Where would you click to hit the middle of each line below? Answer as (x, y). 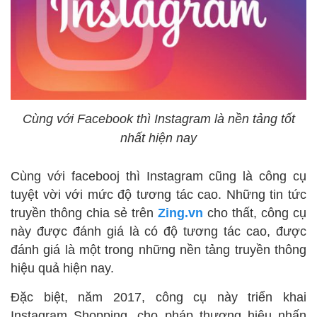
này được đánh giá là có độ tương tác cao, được (158, 232)
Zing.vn (180, 213)
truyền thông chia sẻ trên (84, 213)
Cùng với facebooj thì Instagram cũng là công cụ (158, 177)
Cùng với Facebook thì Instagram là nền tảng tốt (158, 119)
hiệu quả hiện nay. (62, 269)
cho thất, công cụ (255, 213)
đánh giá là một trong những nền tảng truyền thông (158, 250)
